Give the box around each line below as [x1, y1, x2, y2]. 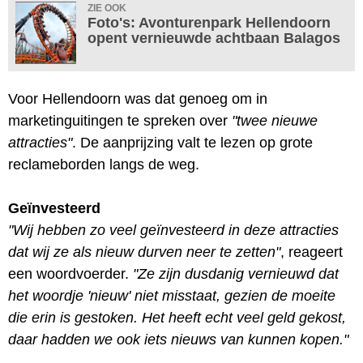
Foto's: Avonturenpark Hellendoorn [88, 14, 331, 31]
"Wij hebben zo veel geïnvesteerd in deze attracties [8, 221, 339, 238]
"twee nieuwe [232, 112, 318, 129]
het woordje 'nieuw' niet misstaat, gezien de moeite [8, 287, 335, 304]
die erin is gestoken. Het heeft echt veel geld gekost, [8, 309, 346, 326]
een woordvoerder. [8, 265, 133, 282]
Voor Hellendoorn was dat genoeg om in [8, 90, 267, 107]
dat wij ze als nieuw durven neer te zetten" [8, 243, 280, 260]
